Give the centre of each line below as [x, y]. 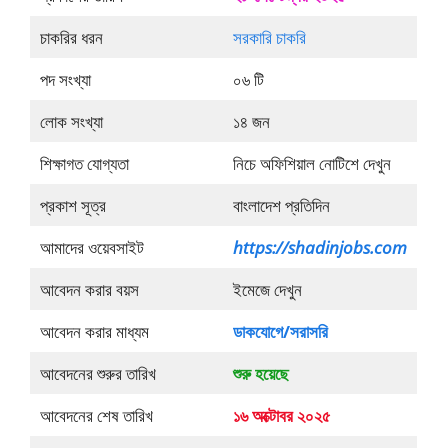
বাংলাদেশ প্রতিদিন [281, 205]
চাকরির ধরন [71, 37]
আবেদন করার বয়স [89, 289]
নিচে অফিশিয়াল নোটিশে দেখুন [311, 163]
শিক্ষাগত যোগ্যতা [84, 163]
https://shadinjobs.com [319, 247]
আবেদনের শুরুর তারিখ [97, 373]
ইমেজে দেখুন [267, 289]
